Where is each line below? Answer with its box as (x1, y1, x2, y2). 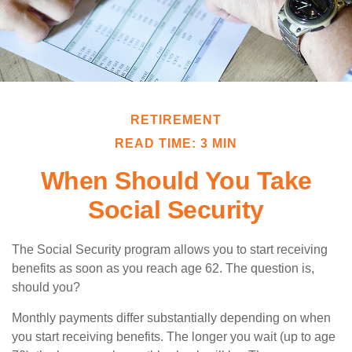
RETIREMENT (130, 113, 222, 126)
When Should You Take (40, 167, 312, 195)
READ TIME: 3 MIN (115, 137, 237, 150)
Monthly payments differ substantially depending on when (12, 311, 331, 324)
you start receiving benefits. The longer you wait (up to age (12, 330, 335, 343)
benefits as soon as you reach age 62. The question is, (12, 262, 314, 275)
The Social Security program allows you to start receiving (12, 243, 328, 256)
